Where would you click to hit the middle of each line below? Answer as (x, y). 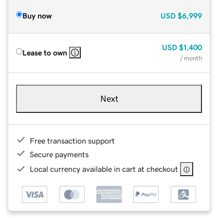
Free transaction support (72, 140)
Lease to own (45, 52)
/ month (191, 58)
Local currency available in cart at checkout (104, 169)
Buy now (37, 15)
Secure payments (59, 154)
